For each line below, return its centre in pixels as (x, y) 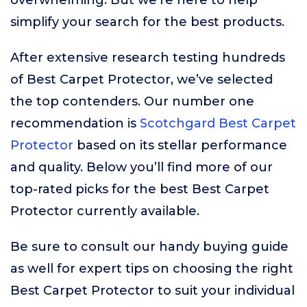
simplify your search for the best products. (147, 22)
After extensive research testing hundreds (148, 58)
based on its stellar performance (180, 145)
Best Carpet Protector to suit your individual (152, 291)
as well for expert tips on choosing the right (152, 269)
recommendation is (75, 123)
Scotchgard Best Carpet (218, 123)
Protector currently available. (105, 211)
